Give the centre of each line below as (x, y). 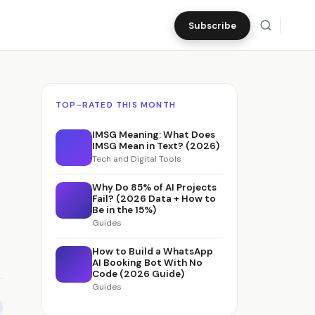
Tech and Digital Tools (137, 159)
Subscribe (212, 25)
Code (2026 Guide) (138, 274)
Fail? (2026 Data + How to (154, 199)
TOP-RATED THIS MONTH (116, 105)
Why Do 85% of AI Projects (154, 187)
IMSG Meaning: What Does (154, 135)
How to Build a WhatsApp (153, 251)
